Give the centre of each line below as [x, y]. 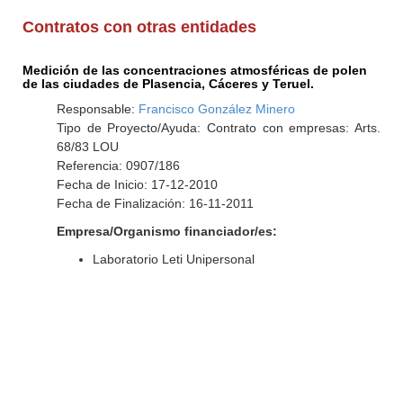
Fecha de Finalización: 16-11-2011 [155, 203]
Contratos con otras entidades [140, 27]
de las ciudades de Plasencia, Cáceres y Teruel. [169, 84]
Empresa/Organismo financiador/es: [166, 231]
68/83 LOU [87, 147]
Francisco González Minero [216, 109]
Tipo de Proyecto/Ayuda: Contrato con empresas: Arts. [218, 128]
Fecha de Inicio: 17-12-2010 [137, 184]
